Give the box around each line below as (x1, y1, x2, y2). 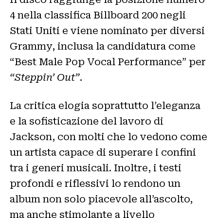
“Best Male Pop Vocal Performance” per (10, 55, 206, 68)
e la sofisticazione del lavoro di (10, 115, 163, 127)
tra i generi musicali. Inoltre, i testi (10, 162, 182, 174)
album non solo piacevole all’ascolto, (10, 193, 193, 205)
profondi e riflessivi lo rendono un (10, 177, 181, 189)
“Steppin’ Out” (10, 71, 80, 83)
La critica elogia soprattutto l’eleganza (10, 99, 200, 111)
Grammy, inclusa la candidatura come (10, 40, 196, 52)
